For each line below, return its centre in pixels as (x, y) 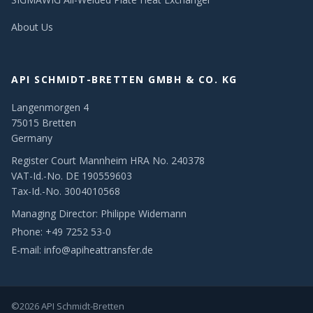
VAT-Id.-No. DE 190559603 (72, 176)
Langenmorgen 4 (50, 108)
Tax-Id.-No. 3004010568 (66, 191)
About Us (32, 27)
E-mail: (28, 250)
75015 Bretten (44, 123)
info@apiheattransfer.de (99, 250)
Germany (32, 138)
